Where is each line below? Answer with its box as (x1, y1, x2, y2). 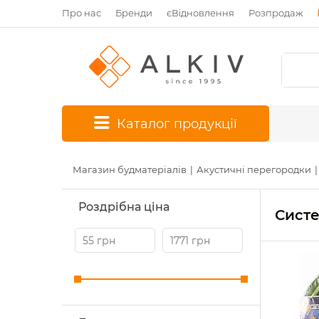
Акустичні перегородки (197, 164, 311, 175)
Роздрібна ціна (78, 200, 169, 214)
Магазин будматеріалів (73, 164, 187, 175)
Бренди (115, 7, 152, 19)
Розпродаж (249, 7, 303, 19)
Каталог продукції (117, 116, 237, 132)
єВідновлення (167, 7, 234, 19)
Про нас (62, 7, 101, 19)
